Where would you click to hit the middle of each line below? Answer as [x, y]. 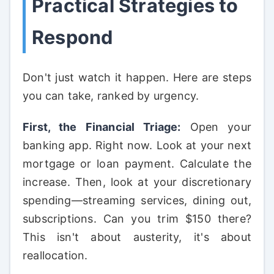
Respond [72, 37]
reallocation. [55, 256]
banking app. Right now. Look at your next [137, 146]
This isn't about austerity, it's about [137, 237]
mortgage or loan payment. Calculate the [137, 164]
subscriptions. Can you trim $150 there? [137, 219]
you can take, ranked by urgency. [111, 95]
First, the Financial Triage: [102, 127]
